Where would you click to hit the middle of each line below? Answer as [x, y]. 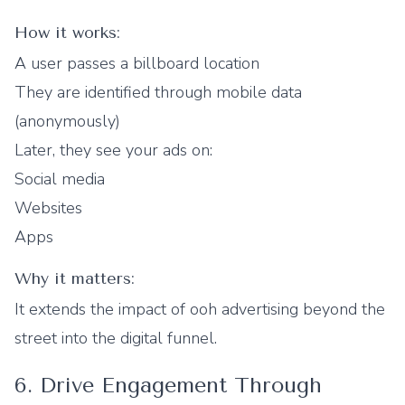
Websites [48, 208]
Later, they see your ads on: [113, 150]
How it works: [67, 33]
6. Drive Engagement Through [168, 385]
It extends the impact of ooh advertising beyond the [200, 309]
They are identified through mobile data [158, 92]
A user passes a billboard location [137, 63]
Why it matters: [75, 278]
